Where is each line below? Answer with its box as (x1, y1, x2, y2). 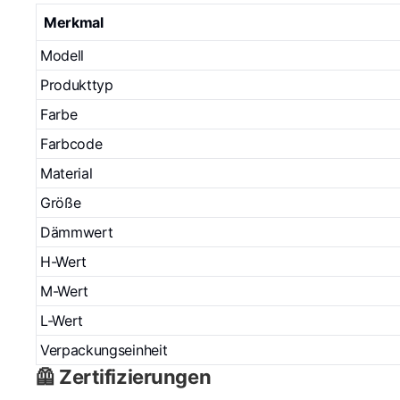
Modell (40, 46, 85, 64)
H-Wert (40, 252, 87, 271)
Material (40, 163, 93, 182)
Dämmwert (40, 222, 113, 241)
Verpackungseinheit (40, 340, 168, 359)
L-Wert (40, 311, 84, 329)
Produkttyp (40, 75, 113, 94)
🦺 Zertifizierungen (36, 364, 212, 388)
